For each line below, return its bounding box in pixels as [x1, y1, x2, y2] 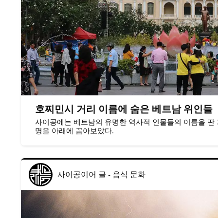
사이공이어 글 [57, 169, 106, 181]
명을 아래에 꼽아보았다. [35, 126, 114, 136]
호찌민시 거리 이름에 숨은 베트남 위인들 [35, 102, 213, 116]
